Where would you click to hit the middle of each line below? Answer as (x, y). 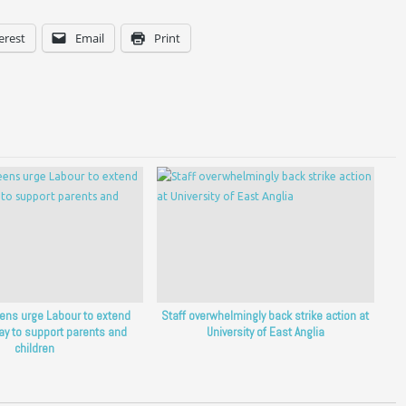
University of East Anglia (265, 333)
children (35, 349)
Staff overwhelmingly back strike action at (266, 316)
